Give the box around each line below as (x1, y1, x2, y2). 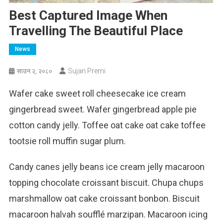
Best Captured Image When (8, 8, 167, 23)
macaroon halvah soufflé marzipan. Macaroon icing (8, 209, 208, 220)
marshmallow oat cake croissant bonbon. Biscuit (8, 193, 200, 204)
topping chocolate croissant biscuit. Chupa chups (8, 177, 204, 188)
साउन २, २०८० (16, 67, 52, 75)
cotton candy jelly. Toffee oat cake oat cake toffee (8, 120, 206, 131)
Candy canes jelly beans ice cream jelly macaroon (8, 162, 205, 172)
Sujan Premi (67, 67, 106, 75)
